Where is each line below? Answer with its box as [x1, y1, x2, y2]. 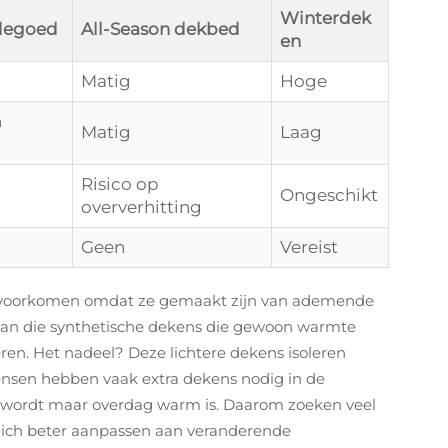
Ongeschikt [280, 185, 378, 205]
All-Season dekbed [81, 19, 240, 39]
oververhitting [81, 197, 202, 217]
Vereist [280, 237, 338, 257]
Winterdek [280, 8, 371, 28]
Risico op [81, 174, 159, 194]
